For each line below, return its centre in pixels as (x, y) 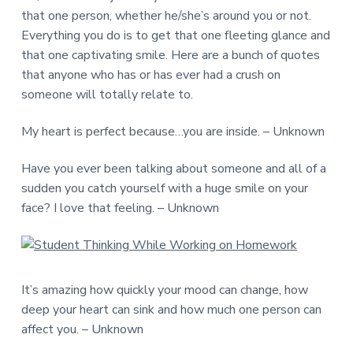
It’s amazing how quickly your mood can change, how (164, 290)
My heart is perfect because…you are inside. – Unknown (173, 132)
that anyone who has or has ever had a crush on (150, 75)
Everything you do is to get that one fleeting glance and (175, 36)
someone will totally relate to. (107, 95)
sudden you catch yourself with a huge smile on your (164, 189)
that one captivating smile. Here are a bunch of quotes (170, 56)
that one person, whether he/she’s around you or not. (166, 16)
